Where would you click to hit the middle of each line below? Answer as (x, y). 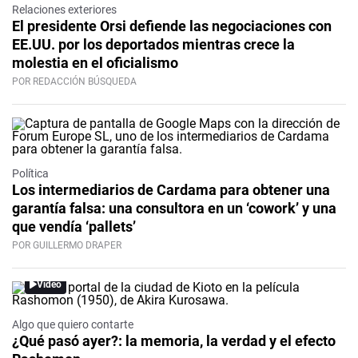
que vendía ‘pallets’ (74, 227)
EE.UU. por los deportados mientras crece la (153, 45)
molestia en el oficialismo (95, 63)
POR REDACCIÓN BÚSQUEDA (74, 82)
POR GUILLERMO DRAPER (67, 246)
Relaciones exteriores (64, 10)
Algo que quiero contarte (73, 325)
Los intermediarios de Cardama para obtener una (171, 190)
